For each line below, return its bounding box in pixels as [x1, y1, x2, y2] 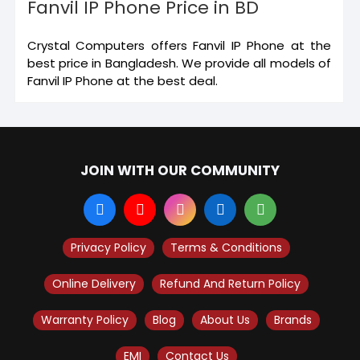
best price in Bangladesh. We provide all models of [27, 54, 331, 72]
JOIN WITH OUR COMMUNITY [80, 160, 280, 180]
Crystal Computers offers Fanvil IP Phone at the [27, 36, 331, 54]
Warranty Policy [40, 311, 129, 328]
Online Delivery [51, 275, 136, 292]
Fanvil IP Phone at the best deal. [27, 72, 218, 89]
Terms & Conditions [170, 239, 282, 256]
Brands [273, 311, 312, 328]
